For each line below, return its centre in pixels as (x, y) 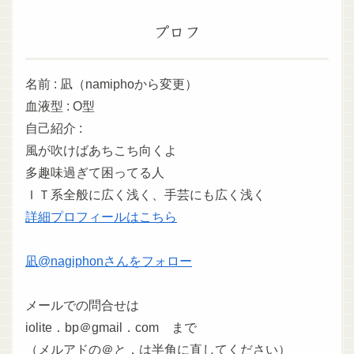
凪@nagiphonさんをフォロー (109, 261)
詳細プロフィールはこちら (101, 217)
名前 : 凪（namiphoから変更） (111, 84)
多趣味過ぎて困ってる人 (95, 172)
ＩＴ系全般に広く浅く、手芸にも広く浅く (145, 194)
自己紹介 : (54, 128)
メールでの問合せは (82, 305)
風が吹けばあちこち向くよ (101, 150)
